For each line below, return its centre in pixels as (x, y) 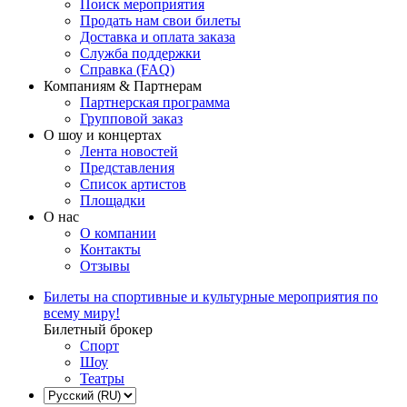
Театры (102, 379)
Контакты (110, 250)
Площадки (113, 201)
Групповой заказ (131, 119)
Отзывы (105, 266)
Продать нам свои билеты (160, 21)
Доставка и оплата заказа (158, 37)
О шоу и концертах (103, 135)
